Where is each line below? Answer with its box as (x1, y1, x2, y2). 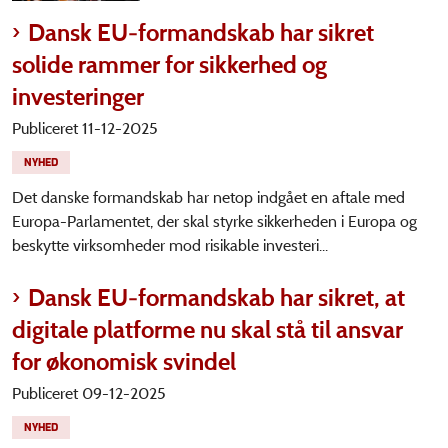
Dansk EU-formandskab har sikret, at (28, 282, 405, 312)
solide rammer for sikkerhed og (12, 49, 327, 79)
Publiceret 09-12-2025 (12, 383, 166, 403)
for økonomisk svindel (12, 346, 236, 376)
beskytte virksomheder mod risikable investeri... (12, 235, 328, 255)
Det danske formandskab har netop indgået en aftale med (12, 187, 405, 207)
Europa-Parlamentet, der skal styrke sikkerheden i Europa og (12, 211, 417, 231)
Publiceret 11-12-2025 (12, 118, 158, 138)
